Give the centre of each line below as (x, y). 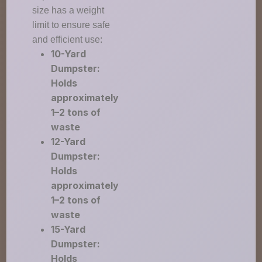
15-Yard (68, 229)
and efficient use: (68, 39)
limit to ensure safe (71, 25)
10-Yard (69, 54)
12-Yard (68, 142)
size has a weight (68, 10)
